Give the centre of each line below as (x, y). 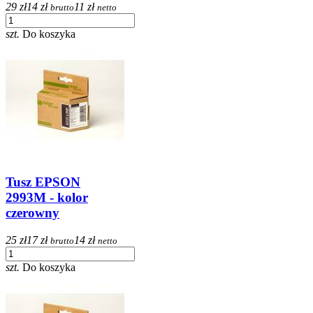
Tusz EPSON (43, 182)
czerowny (32, 213)
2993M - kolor (47, 198)
